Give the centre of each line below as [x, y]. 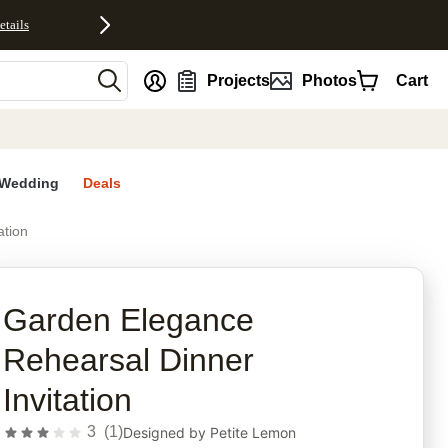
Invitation [68, 400]
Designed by [167, 432]
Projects [239, 80]
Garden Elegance [129, 320]
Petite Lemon [253, 432]
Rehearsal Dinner [129, 360]
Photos [329, 80]
